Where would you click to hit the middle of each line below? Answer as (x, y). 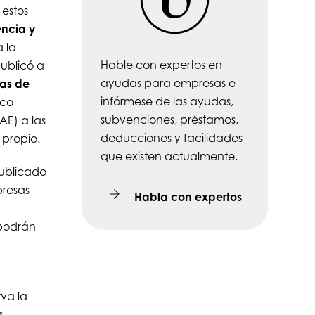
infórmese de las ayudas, (167, 102)
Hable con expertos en (161, 65)
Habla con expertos (188, 197)
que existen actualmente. (169, 156)
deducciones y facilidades (171, 138)
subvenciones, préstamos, (169, 120)
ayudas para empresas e (168, 83)
